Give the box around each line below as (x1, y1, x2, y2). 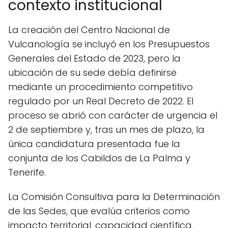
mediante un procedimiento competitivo (8, 80, 193, 93)
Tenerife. (8, 166, 46, 179)
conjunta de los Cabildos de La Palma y (8, 152, 190, 164)
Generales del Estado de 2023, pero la (8, 52, 181, 65)
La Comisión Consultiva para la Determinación (8, 190, 220, 203)
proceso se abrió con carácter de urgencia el (8, 109, 217, 122)
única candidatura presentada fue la (8, 137, 180, 150)
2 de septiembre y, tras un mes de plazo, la (8, 123, 205, 136)
